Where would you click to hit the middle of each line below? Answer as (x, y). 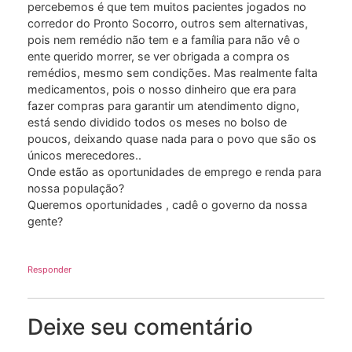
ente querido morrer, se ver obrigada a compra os (159, 57)
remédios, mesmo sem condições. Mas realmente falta (172, 73)
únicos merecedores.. (84, 156)
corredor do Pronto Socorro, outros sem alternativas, (168, 24)
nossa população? (76, 189)
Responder (49, 269)
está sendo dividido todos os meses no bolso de (157, 123)
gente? (45, 222)
